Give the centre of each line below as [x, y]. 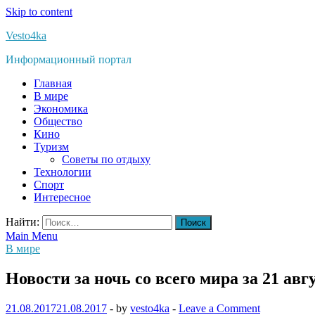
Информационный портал [69, 59]
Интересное [62, 197]
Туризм [51, 147]
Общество [58, 121]
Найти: [22, 222]
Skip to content [39, 12]
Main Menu [32, 236]
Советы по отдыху [106, 159]
